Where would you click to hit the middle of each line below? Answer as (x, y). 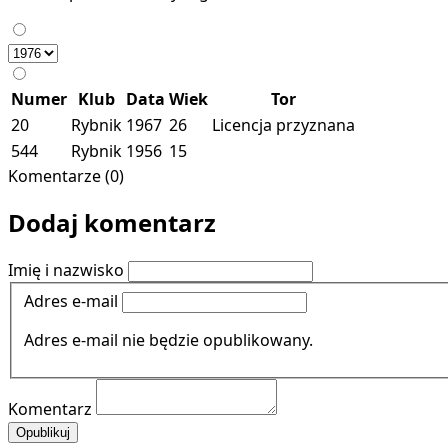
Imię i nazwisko (66, 270)
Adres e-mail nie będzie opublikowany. (168, 339)
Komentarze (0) (66, 175)
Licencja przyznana (283, 124)
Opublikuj (43, 432)
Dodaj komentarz (112, 223)
